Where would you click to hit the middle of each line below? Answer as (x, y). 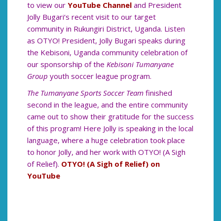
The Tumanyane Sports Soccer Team (85, 93)
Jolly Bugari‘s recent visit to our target (92, 17)
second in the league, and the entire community (108, 105)
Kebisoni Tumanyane (140, 64)
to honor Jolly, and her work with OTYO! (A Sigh (106, 152)
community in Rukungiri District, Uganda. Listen (106, 29)
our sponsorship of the (67, 64)
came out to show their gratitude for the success (110, 117)
